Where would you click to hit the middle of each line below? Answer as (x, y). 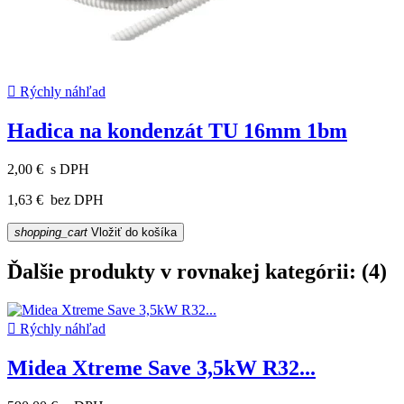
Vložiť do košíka (132, 232)
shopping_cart (51, 232)
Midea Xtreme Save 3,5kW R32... (161, 367)
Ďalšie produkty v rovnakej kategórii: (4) (197, 271)
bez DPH (75, 199)
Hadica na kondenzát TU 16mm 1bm (177, 130)
